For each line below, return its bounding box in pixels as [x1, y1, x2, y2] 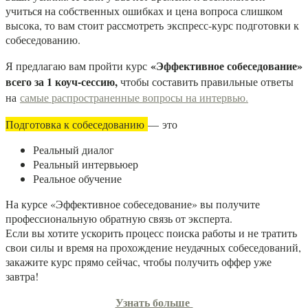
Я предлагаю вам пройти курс [5, 58, 151, 74]
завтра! [5, 269, 38, 284]
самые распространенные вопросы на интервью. [20, 90, 248, 105]
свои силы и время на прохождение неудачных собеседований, [5, 240, 301, 255]
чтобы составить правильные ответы [118, 74, 294, 89]
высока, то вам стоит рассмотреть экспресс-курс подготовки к [5, 18, 299, 33]
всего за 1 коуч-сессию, [5, 74, 118, 90]
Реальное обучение [33, 171, 122, 186]
